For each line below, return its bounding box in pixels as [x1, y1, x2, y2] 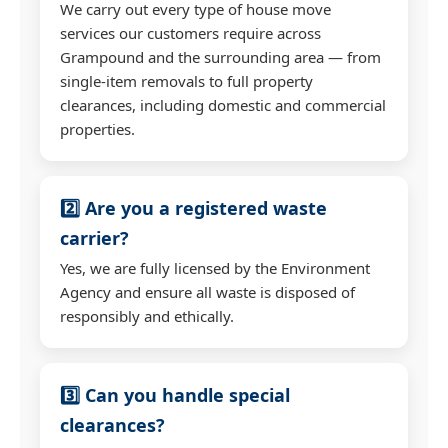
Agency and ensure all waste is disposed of [60, 281, 355, 302]
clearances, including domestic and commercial [60, 94, 386, 115]
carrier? [60, 225, 129, 250]
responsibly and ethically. [60, 305, 234, 326]
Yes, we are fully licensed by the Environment [60, 257, 370, 278]
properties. [60, 118, 135, 139]
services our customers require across [60, 22, 321, 43]
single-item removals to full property [60, 70, 313, 91]
